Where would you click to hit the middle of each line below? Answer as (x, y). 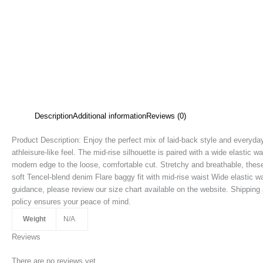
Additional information (109, 116)
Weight (34, 219)
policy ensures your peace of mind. (71, 201)
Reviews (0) (166, 116)
